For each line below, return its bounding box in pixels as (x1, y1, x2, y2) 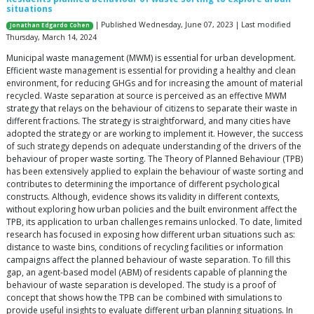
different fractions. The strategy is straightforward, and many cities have (6, 115, 291, 128)
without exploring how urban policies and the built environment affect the (6, 203, 297, 216)
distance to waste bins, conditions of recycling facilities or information (6, 241, 283, 254)
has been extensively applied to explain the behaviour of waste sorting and (6, 165, 303, 178)
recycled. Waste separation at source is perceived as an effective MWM (6, 90, 287, 102)
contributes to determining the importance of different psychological (6, 178, 280, 191)
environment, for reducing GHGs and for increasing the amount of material (6, 77, 303, 90)
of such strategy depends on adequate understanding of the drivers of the (6, 140, 301, 153)
